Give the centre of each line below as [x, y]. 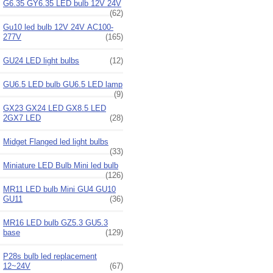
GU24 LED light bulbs [41, 60]
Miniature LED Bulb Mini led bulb [61, 165]
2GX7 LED [22, 118]
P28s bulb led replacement [50, 256]
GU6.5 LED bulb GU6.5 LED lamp [63, 84]
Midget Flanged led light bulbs [56, 141]
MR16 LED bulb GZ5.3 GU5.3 [55, 222]
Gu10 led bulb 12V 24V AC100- [58, 27]
